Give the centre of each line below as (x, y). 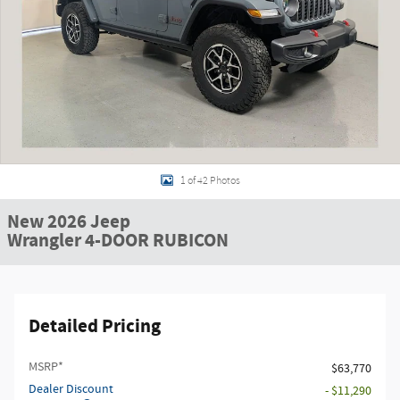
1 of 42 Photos (210, 180)
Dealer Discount (71, 389)
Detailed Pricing (95, 327)
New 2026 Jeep (69, 222)
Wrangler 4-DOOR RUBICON (118, 241)
